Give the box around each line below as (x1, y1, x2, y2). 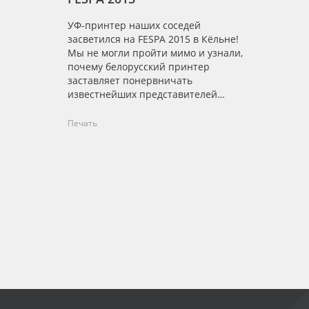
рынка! (68, 101, 101, 114)
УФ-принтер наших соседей (68, 19, 201, 32)
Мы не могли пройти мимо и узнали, (68, 46, 243, 59)
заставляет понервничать (68, 74, 192, 87)
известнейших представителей (68, 88, 217, 101)
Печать (68, 117, 97, 129)
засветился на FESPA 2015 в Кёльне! (68, 32, 239, 46)
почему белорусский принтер (68, 60, 210, 73)
